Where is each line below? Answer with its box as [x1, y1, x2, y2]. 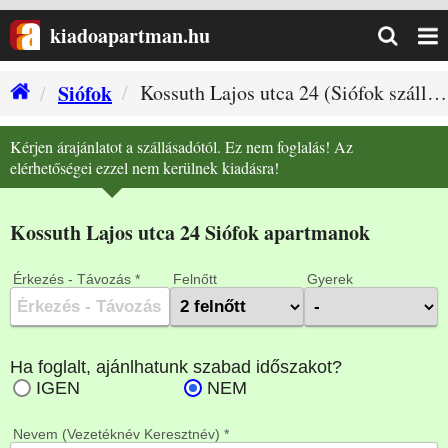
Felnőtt [173, 271, 217, 287]
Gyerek [307, 271, 353, 287]
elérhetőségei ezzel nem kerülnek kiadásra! [10, 157, 279, 178]
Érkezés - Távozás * [13, 271, 140, 287]
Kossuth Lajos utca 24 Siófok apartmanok [10, 218, 370, 247]
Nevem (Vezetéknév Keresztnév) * [13, 426, 229, 442]
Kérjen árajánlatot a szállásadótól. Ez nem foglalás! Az [10, 136, 353, 157]
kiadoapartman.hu [50, 21, 210, 50]
